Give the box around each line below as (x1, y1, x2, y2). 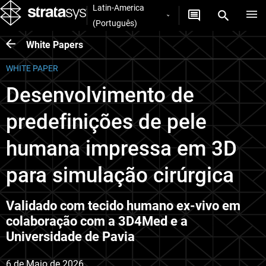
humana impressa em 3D (6, 137, 237, 161)
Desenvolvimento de (6, 83, 194, 108)
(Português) (92, 18, 137, 28)
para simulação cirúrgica (6, 163, 234, 188)
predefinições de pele (6, 110, 207, 135)
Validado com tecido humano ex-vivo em (6, 198, 240, 214)
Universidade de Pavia (6, 229, 135, 245)
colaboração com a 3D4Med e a (6, 214, 188, 229)
